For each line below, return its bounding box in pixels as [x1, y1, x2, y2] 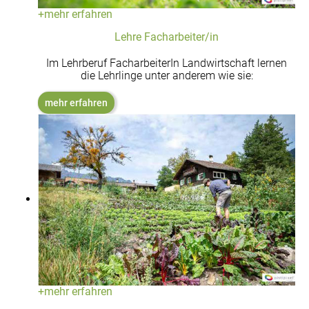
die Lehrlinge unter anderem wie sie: [80, 69, 253, 83]
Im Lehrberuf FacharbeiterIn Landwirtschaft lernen [46, 57, 287, 70]
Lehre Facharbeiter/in [114, 30, 219, 44]
